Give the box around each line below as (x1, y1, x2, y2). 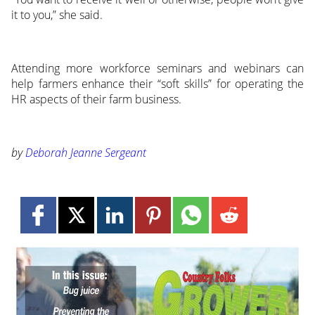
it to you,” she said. (11, 6, 103, 22)
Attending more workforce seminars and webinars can (11, 60, 304, 76)
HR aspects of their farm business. (11, 91, 181, 107)
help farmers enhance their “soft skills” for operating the (11, 75, 304, 91)
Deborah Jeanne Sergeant (25, 144, 146, 160)
